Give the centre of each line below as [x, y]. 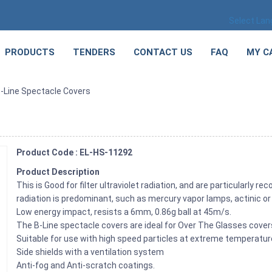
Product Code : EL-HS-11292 [75, 153]
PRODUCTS [30, 52]
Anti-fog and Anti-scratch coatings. [86, 266]
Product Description [58, 172]
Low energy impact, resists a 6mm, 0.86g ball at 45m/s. [124, 212]
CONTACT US [163, 52]
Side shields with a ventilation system [90, 252]
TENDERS [94, 52]
